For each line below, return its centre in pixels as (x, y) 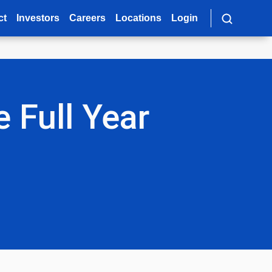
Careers (88, 18)
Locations (139, 18)
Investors (38, 18)
